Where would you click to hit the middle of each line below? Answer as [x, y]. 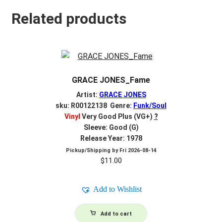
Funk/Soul [150, 105]
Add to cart [116, 214]
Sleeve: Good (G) [111, 127]
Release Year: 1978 [111, 138]
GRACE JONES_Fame [111, 80]
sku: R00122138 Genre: [94, 105]
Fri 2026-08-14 [138, 151]
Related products [69, 19]
